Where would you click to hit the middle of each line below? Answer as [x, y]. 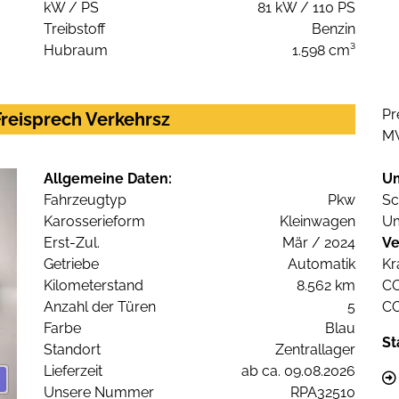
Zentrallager [315, 350]
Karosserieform [94, 222]
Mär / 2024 [319, 243]
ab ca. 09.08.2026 [298, 371]
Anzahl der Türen [100, 307]
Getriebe [71, 265]
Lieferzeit [73, 371]
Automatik [322, 265]
